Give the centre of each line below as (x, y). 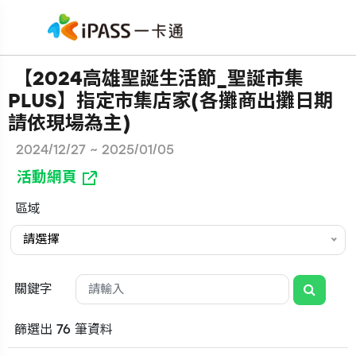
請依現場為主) (70, 123)
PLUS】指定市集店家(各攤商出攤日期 (170, 101)
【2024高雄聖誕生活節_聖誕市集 (156, 78)
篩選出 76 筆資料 (64, 329)
